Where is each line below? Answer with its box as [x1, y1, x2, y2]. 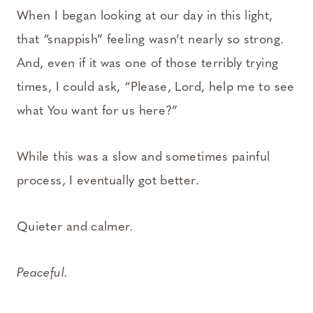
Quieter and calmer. [17, 221, 133, 235]
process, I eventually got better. [17, 175, 199, 189]
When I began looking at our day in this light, [17, 10, 273, 24]
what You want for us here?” [17, 105, 178, 119]
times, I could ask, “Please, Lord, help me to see [17, 81, 295, 95]
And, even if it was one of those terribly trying [17, 57, 279, 71]
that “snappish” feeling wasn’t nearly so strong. [17, 34, 284, 48]
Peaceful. [17, 267, 68, 281]
